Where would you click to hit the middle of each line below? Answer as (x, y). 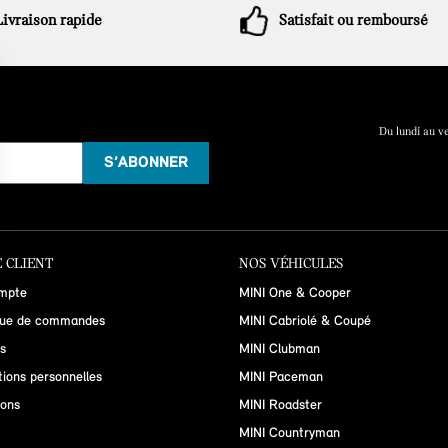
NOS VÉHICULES (291, 264)
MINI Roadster (280, 405)
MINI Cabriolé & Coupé (305, 321)
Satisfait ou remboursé (353, 20)
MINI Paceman (281, 377)
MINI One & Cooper (295, 293)
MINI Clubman (279, 349)
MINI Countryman (289, 433)
